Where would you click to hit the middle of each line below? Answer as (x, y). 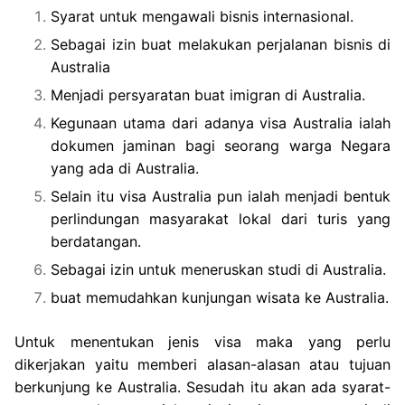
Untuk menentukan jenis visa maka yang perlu (202, 342)
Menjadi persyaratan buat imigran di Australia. (208, 95)
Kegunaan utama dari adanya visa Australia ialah (221, 123)
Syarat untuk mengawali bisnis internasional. (202, 17)
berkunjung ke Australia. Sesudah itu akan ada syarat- (202, 387)
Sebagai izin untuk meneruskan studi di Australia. (218, 270)
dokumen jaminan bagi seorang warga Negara (221, 146)
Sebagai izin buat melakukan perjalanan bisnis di (221, 45)
